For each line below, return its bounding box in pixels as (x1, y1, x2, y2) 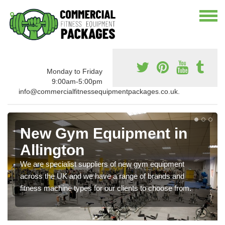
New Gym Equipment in (20, 125, 187, 142)
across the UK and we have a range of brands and (20, 172, 184, 181)
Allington (20, 142, 84, 159)
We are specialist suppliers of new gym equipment (20, 160, 184, 169)
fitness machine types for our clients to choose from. (20, 184, 191, 193)
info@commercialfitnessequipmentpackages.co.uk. (18, 87, 180, 96)
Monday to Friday (47, 67, 102, 76)
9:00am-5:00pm (52, 77, 102, 86)
